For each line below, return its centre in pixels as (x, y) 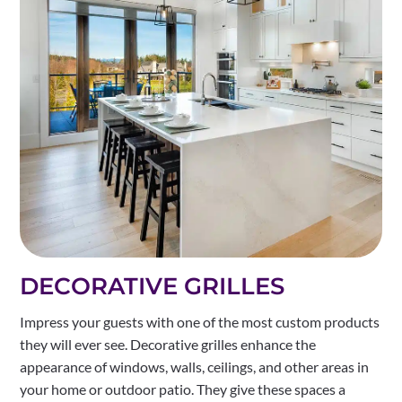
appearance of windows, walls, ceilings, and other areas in (195, 366)
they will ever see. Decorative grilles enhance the (168, 344)
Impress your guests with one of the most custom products (200, 321)
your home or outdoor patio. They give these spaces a (183, 389)
